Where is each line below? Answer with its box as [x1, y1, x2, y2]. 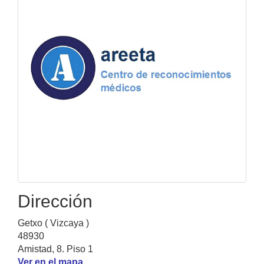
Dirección [18, 191, 93, 211]
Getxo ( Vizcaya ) [18, 217, 89, 228]
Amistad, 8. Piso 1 [18, 243, 93, 254]
